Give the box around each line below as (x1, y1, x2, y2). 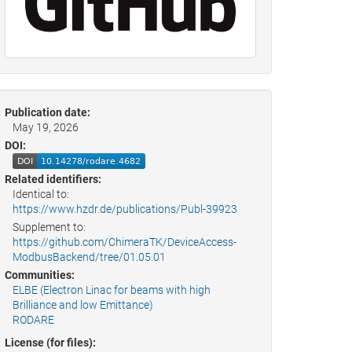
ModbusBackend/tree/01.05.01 (13, 251, 166, 264)
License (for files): (5, 336, 96, 350)
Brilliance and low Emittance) (13, 299, 153, 312)
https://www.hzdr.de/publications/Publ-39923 (13, 203, 237, 216)
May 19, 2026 (13, 121, 79, 134)
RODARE (13, 313, 54, 327)
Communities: (5, 269, 75, 282)
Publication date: (5, 106, 90, 119)
